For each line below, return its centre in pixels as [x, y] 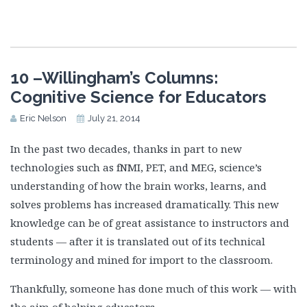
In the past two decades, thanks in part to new [126, 149]
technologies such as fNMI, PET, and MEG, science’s [136, 168]
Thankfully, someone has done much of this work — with [153, 289]
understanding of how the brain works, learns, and [138, 186]
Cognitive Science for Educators [138, 97]
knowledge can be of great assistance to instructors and [150, 223]
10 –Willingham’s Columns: [114, 78]
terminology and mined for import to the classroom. [142, 260]
